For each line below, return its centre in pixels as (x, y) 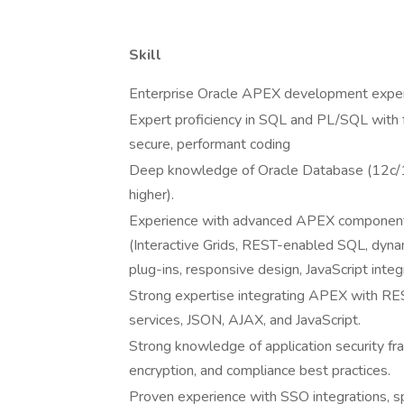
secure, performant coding (210, 144)
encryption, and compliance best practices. (260, 371)
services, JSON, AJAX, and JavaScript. (245, 320)
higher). (151, 195)
